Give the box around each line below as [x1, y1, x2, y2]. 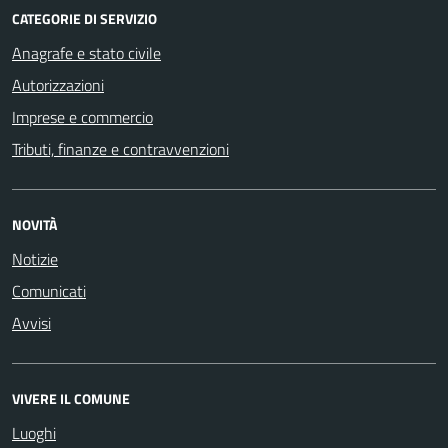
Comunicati [12, 278, 86, 303]
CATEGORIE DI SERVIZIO [12, 7, 157, 29]
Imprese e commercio [12, 104, 153, 129]
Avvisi [12, 310, 51, 335]
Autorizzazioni [12, 72, 104, 97]
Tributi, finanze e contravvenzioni [12, 136, 229, 161]
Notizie [12, 246, 58, 271]
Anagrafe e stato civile [12, 40, 161, 65]
